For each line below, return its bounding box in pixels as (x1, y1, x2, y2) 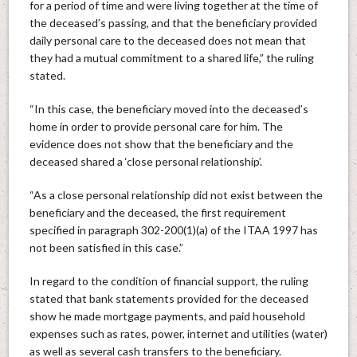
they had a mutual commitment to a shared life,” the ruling (29, 50, 314, 65)
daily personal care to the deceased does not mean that (29, 33, 306, 47)
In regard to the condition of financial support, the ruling (29, 273, 308, 288)
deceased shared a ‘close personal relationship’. (29, 154, 262, 168)
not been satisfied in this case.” (29, 240, 183, 254)
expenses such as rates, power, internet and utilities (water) (29, 326, 328, 340)
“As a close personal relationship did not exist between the (29, 187, 323, 202)
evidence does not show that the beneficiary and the (29, 136, 293, 151)
